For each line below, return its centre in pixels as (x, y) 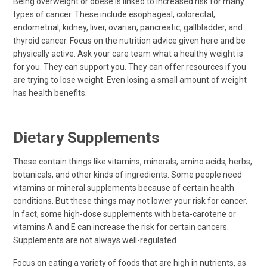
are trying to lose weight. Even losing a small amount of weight (130, 80)
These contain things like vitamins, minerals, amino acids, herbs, (133, 161)
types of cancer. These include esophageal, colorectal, (114, 14)
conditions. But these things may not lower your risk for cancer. (130, 201)
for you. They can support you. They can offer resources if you (130, 66)
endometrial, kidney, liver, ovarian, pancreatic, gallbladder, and (128, 27)
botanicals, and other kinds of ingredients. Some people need (128, 174)
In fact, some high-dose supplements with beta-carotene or (125, 214)
